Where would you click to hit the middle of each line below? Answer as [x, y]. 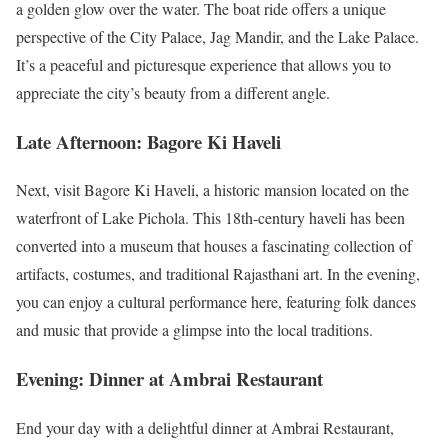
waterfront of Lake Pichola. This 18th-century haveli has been [210, 218]
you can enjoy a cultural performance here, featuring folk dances [216, 302]
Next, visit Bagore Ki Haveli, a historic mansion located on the [212, 190]
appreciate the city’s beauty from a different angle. [173, 92]
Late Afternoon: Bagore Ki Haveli [148, 141]
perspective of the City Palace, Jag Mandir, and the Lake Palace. [217, 36]
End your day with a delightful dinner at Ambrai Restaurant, [205, 427]
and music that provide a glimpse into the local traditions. [194, 330]
